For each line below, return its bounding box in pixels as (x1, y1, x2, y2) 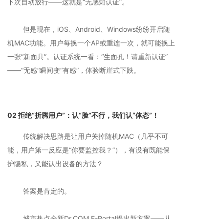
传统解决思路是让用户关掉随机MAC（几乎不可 (7, 132, 168, 140)
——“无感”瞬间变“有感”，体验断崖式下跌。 (7, 66, 140, 74)
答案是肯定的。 (7, 187, 71, 195)
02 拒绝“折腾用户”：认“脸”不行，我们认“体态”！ (7, 111, 159, 119)
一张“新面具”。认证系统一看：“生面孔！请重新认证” (7, 52, 168, 61)
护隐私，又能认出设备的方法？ (7, 159, 103, 168)
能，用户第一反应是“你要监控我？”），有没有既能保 (7, 146, 170, 154)
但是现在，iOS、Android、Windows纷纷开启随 (7, 25, 170, 33)
